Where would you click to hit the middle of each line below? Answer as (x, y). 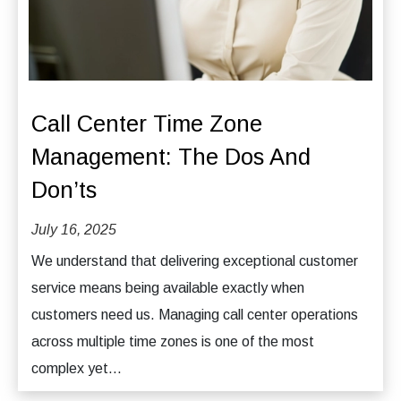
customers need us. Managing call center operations (195, 314)
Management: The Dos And (171, 156)
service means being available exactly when (168, 287)
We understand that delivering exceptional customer (195, 260)
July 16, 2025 (74, 229)
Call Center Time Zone (147, 123)
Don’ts (64, 189)
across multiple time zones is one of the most (173, 341)
